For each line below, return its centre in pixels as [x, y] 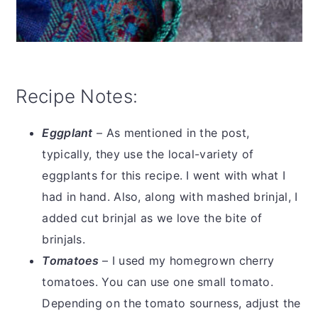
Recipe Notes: [77, 96]
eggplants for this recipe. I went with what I [164, 175]
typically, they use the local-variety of [148, 154]
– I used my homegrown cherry [188, 260]
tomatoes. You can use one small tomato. [158, 281]
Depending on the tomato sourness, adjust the [171, 303]
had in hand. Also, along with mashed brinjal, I [170, 196]
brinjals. [64, 239]
